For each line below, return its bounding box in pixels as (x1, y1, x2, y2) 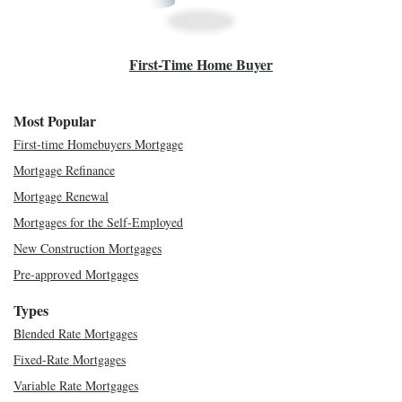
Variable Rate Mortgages (13, 376, 138, 394)
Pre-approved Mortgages (13, 265, 138, 283)
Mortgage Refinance (13, 161, 115, 179)
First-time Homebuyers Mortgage (13, 135, 183, 153)
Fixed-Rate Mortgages (13, 350, 126, 368)
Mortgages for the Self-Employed (13, 213, 183, 231)
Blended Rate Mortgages (13, 324, 137, 342)
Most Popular (13, 109, 96, 131)
